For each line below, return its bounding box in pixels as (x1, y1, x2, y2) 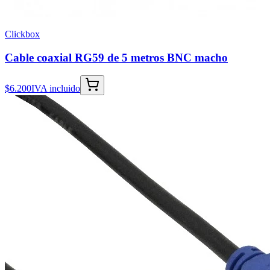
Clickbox (5, 28, 40, 39)
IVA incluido (31, 83, 80, 94)
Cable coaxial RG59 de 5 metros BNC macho (5, 51, 228, 64)
